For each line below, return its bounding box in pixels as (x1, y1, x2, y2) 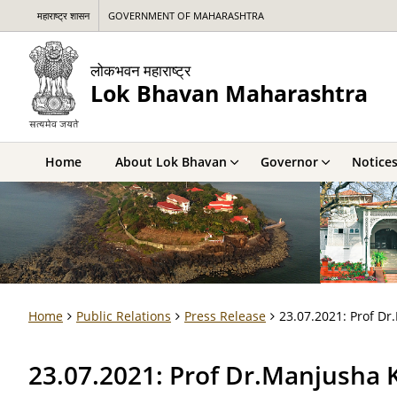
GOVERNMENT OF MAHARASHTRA (108, 9, 264, 22)
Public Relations (76, 307, 171, 324)
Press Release (184, 307, 266, 324)
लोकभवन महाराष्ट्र (90, 59, 191, 81)
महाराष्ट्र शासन (37, 9, 90, 22)
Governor (261, 153, 318, 170)
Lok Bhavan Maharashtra (90, 78, 368, 108)
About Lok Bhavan (115, 153, 227, 170)
